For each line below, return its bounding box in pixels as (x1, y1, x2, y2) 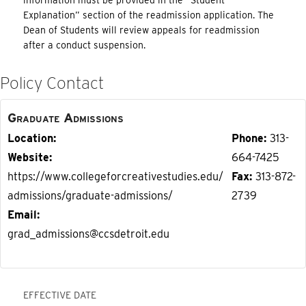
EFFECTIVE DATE (23, 289, 97, 301)
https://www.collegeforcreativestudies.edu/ (8, 170, 223, 184)
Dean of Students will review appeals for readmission (23, 25, 260, 36)
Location (8, 132, 53, 145)
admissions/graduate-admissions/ (8, 189, 173, 203)
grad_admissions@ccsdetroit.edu (8, 227, 169, 241)
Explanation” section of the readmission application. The (23, 10, 275, 21)
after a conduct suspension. (23, 40, 146, 51)
